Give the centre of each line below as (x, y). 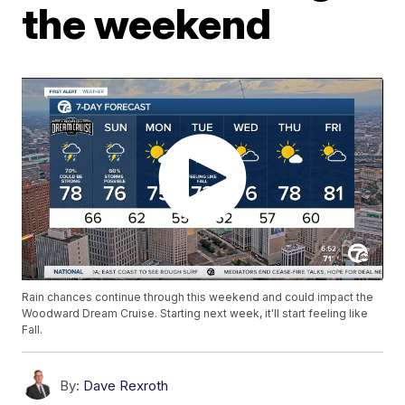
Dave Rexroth (126, 386)
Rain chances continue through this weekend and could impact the (198, 297)
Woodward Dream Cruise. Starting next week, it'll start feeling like (195, 314)
